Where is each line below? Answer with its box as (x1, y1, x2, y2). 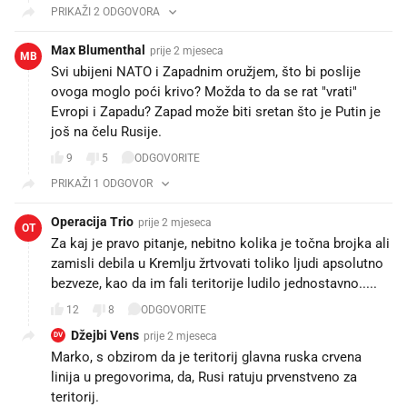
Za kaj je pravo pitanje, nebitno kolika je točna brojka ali (51, 234, 390, 252)
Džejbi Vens (71, 327, 139, 342)
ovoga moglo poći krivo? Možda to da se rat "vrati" (51, 83, 357, 100)
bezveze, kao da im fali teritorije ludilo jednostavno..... (51, 274, 377, 292)
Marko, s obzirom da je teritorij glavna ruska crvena (51, 348, 362, 365)
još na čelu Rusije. (51, 123, 162, 140)
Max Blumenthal (51, 42, 145, 57)
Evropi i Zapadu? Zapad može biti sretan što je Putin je (51, 103, 381, 120)
